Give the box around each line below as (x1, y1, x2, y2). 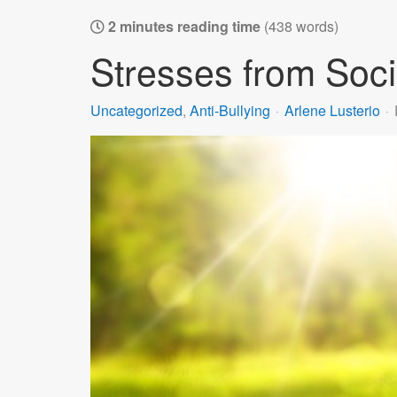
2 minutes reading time (108, 15, 261, 36)
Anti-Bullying (190, 99, 270, 121)
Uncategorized (90, 99, 183, 121)
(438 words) (264, 15, 339, 36)
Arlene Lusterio (284, 99, 380, 121)
